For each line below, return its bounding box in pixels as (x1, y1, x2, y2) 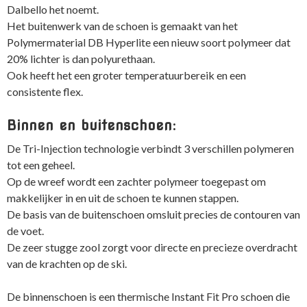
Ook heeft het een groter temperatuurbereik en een (7, 68, 246, 82)
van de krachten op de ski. (7, 257, 127, 271)
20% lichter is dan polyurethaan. (7, 51, 155, 65)
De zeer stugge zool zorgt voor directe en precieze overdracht (7, 241, 297, 254)
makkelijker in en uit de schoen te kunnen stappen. (7, 191, 238, 205)
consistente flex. (7, 84, 83, 98)
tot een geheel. (7, 158, 75, 172)
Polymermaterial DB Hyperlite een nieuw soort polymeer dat (7, 35, 291, 49)
